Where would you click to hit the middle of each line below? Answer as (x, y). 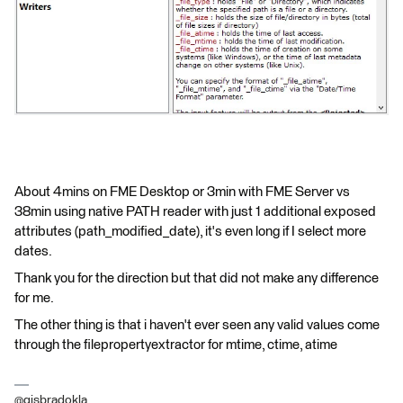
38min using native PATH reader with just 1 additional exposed (195, 211)
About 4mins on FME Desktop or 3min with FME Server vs (182, 192)
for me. (34, 298)
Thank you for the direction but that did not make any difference (197, 278)
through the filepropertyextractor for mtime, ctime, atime (176, 345)
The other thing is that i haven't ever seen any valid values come (197, 325)
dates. (33, 251)
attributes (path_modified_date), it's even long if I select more (190, 231)
